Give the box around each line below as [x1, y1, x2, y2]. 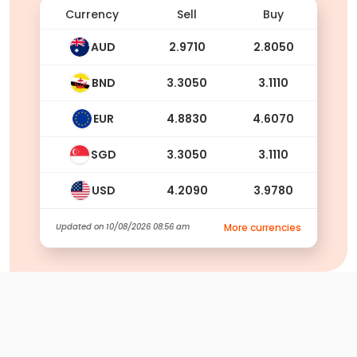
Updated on [56, 220, 106, 233]
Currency [65, 6, 119, 22]
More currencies [224, 220, 301, 234]
